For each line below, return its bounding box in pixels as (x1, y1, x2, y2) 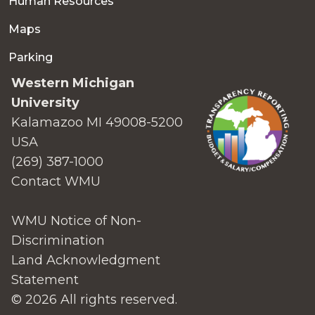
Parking (8, 51, 53, 64)
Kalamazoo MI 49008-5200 (11, 115, 183, 130)
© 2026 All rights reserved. (11, 292, 177, 307)
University (11, 95, 79, 110)
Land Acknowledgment (11, 252, 160, 268)
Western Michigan (11, 75, 134, 91)
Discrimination (11, 233, 105, 248)
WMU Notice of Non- (11, 213, 141, 229)
